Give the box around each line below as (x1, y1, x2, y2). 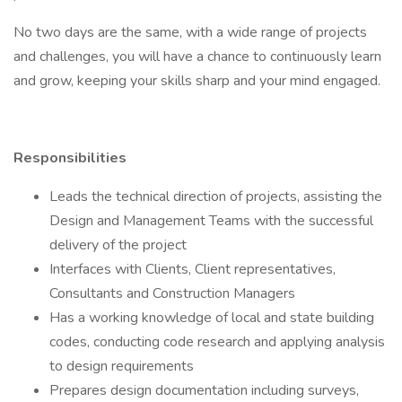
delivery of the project (49, 235, 187, 255)
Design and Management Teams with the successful (49, 211, 373, 231)
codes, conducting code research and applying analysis (49, 332, 385, 352)
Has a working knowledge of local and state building (49, 308, 374, 328)
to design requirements (49, 356, 194, 376)
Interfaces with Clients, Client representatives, (49, 259, 336, 279)
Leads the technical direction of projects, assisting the (49, 187, 382, 206)
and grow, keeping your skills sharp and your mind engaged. (13, 71, 380, 91)
